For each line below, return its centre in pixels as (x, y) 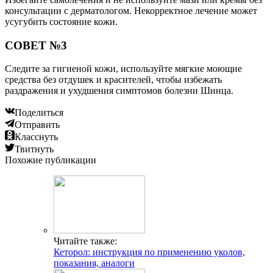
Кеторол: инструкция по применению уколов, (149, 252)
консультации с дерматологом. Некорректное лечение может (131, 10)
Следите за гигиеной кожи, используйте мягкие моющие (123, 69)
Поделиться (39, 113)
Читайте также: (85, 241)
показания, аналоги (94, 263)
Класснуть (36, 137)
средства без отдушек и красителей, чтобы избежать (113, 80)
